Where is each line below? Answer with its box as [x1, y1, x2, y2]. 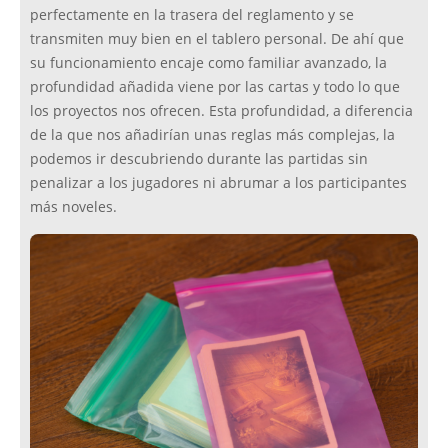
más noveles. [30, 198, 117, 217]
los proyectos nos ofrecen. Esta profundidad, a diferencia [30, 102, 413, 121]
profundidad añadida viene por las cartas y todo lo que [30, 78, 400, 97]
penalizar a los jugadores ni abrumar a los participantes [30, 174, 407, 193]
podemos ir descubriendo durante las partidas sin [30, 150, 368, 169]
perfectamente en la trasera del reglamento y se [30, 6, 354, 25]
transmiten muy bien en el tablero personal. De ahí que [30, 30, 404, 49]
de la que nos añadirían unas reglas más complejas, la [30, 126, 395, 145]
